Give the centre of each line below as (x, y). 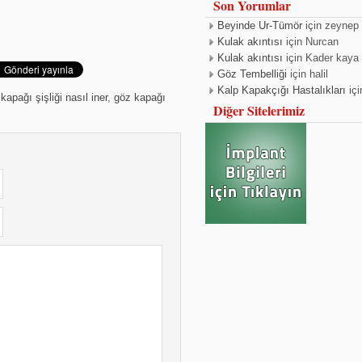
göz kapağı (140, 97)
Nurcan (322, 42)
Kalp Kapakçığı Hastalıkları (282, 90)
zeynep (342, 25)
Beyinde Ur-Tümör (260, 25)
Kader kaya (332, 58)
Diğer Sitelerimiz (259, 110)
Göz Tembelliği (252, 74)
